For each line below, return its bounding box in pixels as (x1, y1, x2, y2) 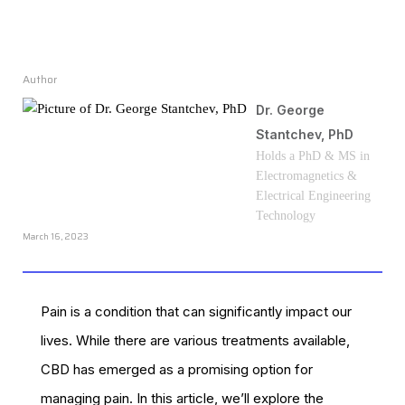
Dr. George (256, 102, 325, 118)
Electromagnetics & (256, 169, 357, 183)
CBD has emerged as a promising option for (41, 361, 313, 379)
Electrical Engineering (256, 189, 371, 202)
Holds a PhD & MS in (256, 149, 370, 163)
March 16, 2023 (23, 230, 89, 244)
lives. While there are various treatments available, (41, 332, 350, 350)
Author (23, 71, 57, 88)
